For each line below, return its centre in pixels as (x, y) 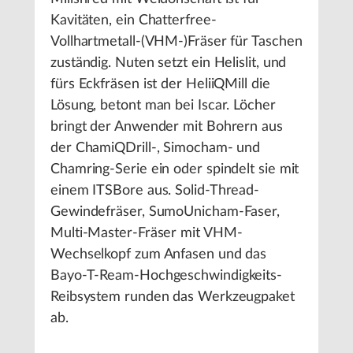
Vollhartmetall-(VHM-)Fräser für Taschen (176, 42)
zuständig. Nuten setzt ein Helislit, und (169, 63)
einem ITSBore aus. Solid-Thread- (155, 191)
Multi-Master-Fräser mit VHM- (147, 234)
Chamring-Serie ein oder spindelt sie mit (175, 170)
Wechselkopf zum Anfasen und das (159, 255)
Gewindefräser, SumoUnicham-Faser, (165, 212)
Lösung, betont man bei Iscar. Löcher (163, 106)
